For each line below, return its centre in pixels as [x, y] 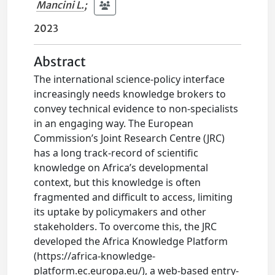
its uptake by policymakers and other [120, 212]
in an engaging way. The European [114, 123]
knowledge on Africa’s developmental [121, 168]
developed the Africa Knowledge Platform [131, 241]
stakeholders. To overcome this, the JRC [126, 227]
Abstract [60, 62]
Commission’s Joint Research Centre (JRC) [130, 138]
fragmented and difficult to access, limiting [134, 197]
